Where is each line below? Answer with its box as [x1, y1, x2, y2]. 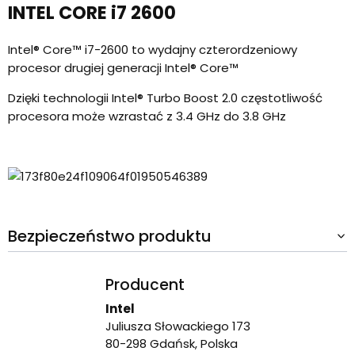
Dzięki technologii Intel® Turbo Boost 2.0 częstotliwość [8, 90, 323, 107]
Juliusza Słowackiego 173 [105, 317, 250, 334]
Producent [105, 274, 185, 296]
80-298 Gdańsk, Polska [105, 334, 238, 352]
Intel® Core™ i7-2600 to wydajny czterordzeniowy [8, 41, 297, 59]
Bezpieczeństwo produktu [8, 224, 212, 247]
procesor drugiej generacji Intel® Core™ [8, 59, 242, 77]
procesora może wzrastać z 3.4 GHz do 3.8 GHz [8, 108, 286, 125]
